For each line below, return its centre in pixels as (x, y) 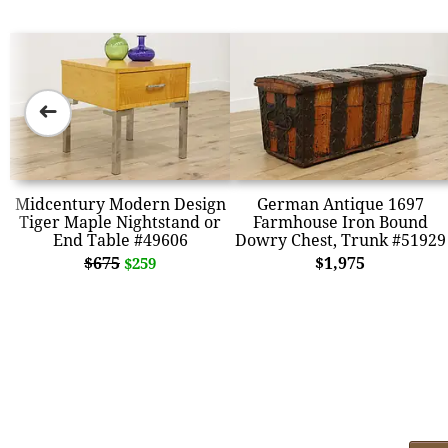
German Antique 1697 (340, 203)
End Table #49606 (120, 239)
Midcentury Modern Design (120, 203)
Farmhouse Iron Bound (340, 221)
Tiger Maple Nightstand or (120, 221)
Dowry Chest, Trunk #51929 (340, 239)
